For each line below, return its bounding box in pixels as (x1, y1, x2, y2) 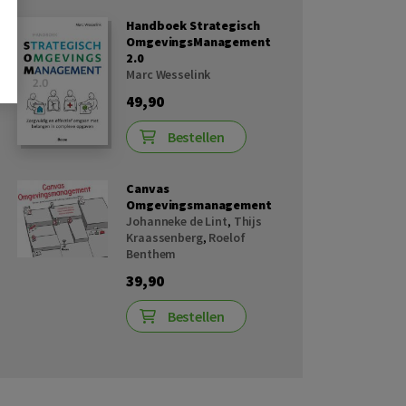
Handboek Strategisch (126, 17, 260, 34)
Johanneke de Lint (126, 213, 227, 230)
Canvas (126, 180, 169, 198)
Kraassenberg (126, 229, 203, 246)
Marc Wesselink (126, 66, 211, 83)
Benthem (126, 246, 177, 263)
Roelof (208, 229, 246, 246)
